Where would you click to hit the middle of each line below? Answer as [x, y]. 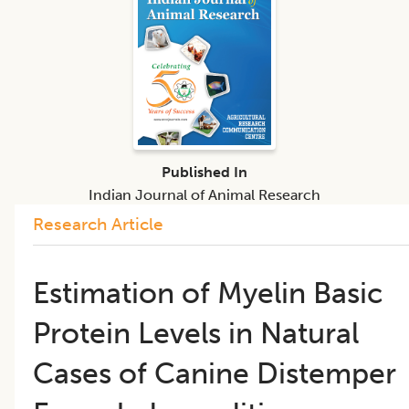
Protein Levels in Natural [196, 333]
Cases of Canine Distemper [215, 373]
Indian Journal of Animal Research [204, 194]
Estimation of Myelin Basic [208, 293]
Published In [204, 172]
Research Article [98, 224]
